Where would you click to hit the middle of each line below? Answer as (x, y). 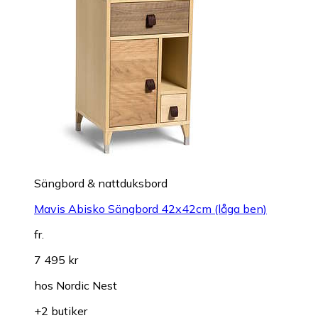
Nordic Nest (87, 285)
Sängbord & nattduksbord (101, 183)
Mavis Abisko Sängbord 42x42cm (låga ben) (150, 208)
